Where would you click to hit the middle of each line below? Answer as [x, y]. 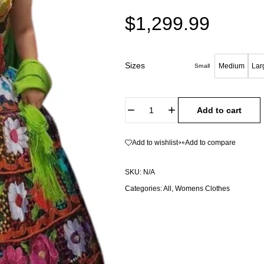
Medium [232, 66]
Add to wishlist [155, 142]
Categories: [144, 188]
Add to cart [220, 110]
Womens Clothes [203, 188]
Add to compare [211, 142]
